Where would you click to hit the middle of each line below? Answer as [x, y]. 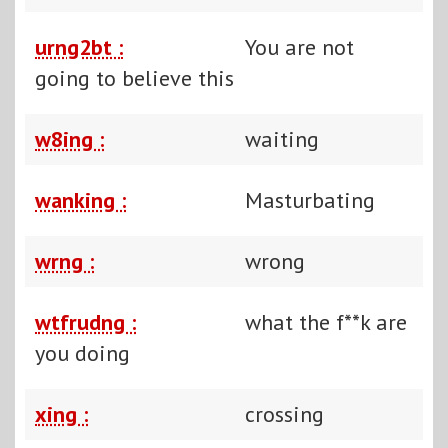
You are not [299, 46]
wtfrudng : [85, 321]
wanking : [80, 199]
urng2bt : [79, 46]
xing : [61, 413]
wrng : [64, 260]
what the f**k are [326, 321]
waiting [282, 138]
